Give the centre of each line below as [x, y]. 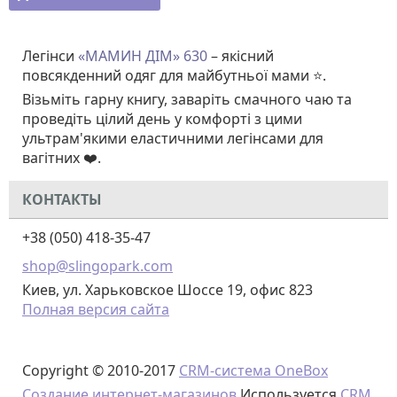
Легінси [50, 56]
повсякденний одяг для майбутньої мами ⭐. [174, 75]
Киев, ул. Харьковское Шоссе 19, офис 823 [167, 290]
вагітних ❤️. [62, 158]
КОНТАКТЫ [62, 199]
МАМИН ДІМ [129, 56]
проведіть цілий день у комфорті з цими [162, 119]
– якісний [242, 56]
